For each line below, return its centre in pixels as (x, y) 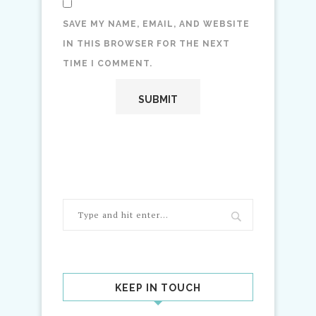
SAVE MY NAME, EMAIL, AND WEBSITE (156, 24)
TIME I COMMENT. (108, 64)
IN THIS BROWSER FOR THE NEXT (146, 44)
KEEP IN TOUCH (158, 288)
